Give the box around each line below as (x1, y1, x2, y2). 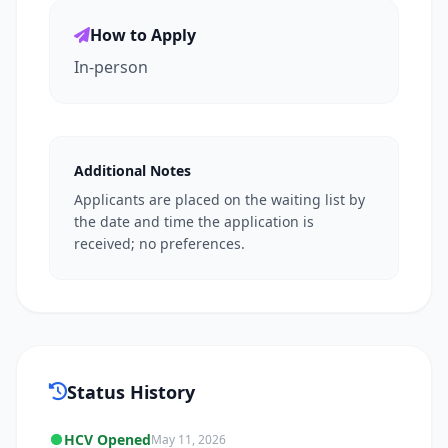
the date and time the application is (74, 212, 314, 231)
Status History (67, 380, 195, 404)
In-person (74, 56, 148, 78)
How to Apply (90, 24, 196, 46)
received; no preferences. (74, 234, 245, 253)
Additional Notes (74, 161, 191, 180)
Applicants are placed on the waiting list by (74, 190, 365, 209)
